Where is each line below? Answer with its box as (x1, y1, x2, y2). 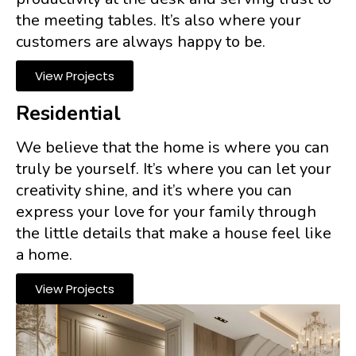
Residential (16, 99, 121, 127)
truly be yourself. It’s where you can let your (16, 157, 331, 180)
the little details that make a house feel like (16, 222, 331, 244)
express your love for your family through (16, 200, 316, 222)
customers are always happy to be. (16, 30, 265, 52)
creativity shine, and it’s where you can (16, 179, 292, 201)
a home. (16, 243, 72, 265)
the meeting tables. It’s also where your (16, 9, 301, 31)
